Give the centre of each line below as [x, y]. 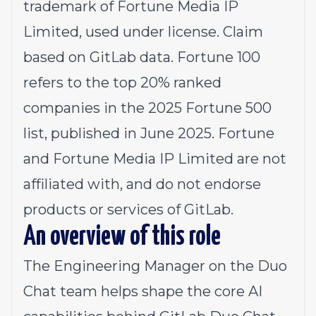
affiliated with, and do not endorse [142, 184]
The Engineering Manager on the [139, 266]
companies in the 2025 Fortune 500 [147, 108]
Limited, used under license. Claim [143, 32]
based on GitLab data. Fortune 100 [142, 57]
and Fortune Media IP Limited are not [155, 159]
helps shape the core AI [180, 291]
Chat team [60, 291]
